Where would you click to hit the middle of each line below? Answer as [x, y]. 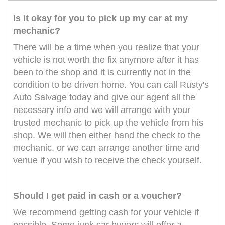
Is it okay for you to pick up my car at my [100, 18]
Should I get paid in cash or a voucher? [97, 196]
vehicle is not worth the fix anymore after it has [106, 60]
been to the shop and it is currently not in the [102, 73]
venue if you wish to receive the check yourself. [107, 160]
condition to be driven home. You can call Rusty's [111, 85]
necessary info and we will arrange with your [102, 110]
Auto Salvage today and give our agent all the [104, 98]
